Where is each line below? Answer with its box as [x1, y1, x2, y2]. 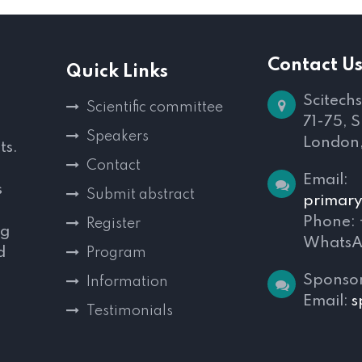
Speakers [86, 129, 149, 144]
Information [86, 275, 168, 289]
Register [86, 217, 141, 231]
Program [86, 246, 146, 260]
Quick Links [66, 63, 168, 81]
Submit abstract [86, 187, 195, 202]
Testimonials [86, 304, 173, 318]
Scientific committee [86, 100, 223, 115]
